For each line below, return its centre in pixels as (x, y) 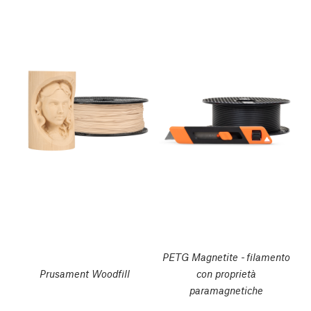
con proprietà (226, 273)
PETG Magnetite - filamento (226, 257)
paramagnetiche (226, 290)
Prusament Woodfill (85, 273)
